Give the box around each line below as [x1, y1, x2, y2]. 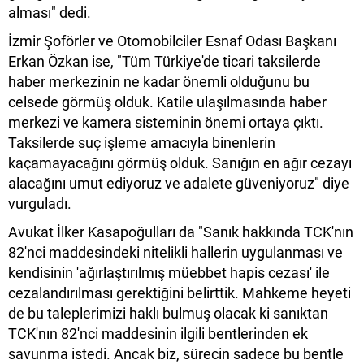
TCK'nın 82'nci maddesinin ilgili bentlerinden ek [8, 324, 308, 342]
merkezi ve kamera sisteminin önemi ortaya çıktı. [8, 113, 323, 131]
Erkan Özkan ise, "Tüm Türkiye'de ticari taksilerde [8, 52, 321, 70]
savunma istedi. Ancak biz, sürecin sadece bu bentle [8, 344, 344, 362]
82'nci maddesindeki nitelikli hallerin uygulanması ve [8, 243, 343, 261]
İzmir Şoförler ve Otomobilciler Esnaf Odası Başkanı [8, 32, 336, 50]
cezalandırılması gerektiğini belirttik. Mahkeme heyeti [8, 284, 351, 301]
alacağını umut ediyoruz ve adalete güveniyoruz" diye [8, 174, 349, 192]
